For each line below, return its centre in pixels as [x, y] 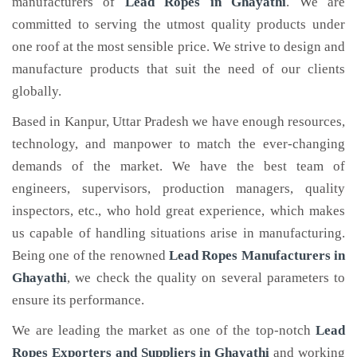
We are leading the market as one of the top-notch [164, 330]
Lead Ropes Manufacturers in [257, 255]
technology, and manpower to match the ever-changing [178, 144]
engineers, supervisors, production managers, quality [178, 188]
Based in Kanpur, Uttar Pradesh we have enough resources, [178, 122]
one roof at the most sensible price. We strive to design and [178, 47]
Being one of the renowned [90, 255]
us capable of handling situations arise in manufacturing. [178, 233]
